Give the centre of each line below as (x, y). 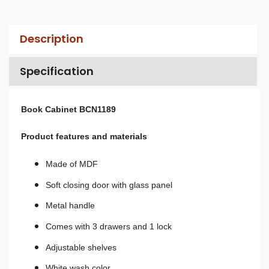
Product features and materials (84, 137)
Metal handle (70, 206)
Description (51, 39)
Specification (56, 71)
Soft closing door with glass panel (109, 185)
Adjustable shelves (81, 247)
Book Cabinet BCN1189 (68, 109)
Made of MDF (71, 164)
